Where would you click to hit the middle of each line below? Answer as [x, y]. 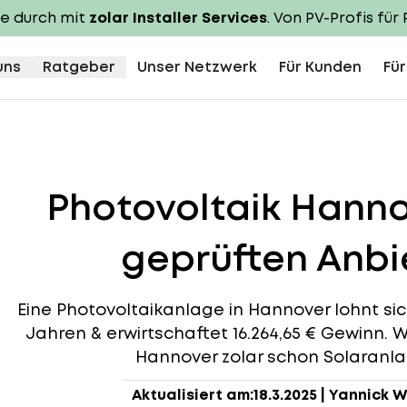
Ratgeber [79, 67]
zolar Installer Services [178, 18]
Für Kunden [320, 67]
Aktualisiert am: [192, 395]
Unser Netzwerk [197, 67]
